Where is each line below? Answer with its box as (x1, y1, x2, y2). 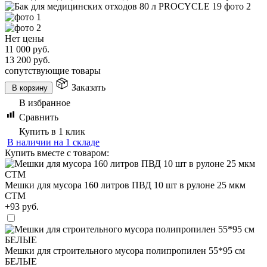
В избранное (19, 97, 70, 108)
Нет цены (5, 33, 44, 44)
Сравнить (19, 111, 58, 122)
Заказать (72, 82, 105, 92)
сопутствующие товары (5, 65, 101, 76)
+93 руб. (5, 201, 39, 212)
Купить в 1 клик (19, 126, 85, 136)
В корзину (12, 83, 48, 92)
